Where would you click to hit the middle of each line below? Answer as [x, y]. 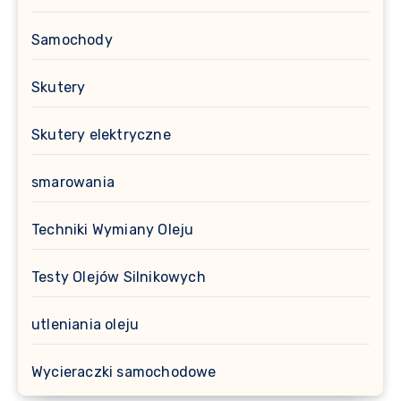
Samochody [72, 40]
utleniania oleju [85, 325]
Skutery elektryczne [101, 135]
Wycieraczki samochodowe [124, 372]
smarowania [73, 183]
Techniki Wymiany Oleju [113, 230]
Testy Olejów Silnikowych [119, 277]
